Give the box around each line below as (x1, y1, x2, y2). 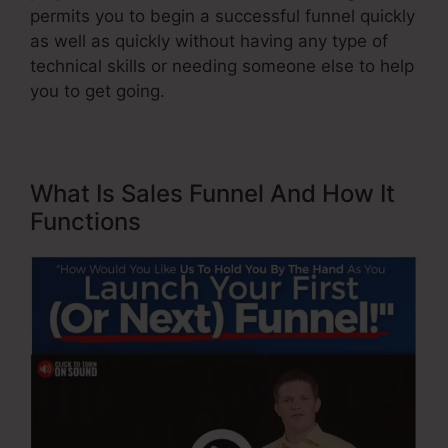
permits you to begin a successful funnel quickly (30, 6, 415, 27)
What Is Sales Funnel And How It (30, 179, 395, 209)
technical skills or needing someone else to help (30, 56, 414, 77)
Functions (30, 207, 141, 237)
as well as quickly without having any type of (30, 31, 388, 52)
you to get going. (30, 81, 165, 102)
